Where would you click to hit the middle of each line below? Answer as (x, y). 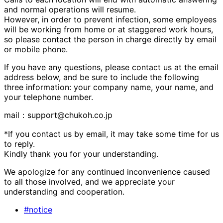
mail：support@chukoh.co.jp (58, 115)
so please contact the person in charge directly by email (110, 40)
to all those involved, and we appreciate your (89, 182)
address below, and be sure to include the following (102, 77)
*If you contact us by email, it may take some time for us (111, 134)
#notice (38, 210)
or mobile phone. (36, 50)
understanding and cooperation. (64, 192)
